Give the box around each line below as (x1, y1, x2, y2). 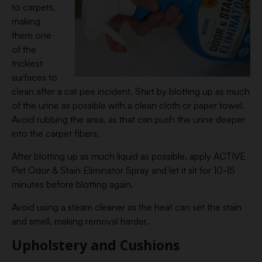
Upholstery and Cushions (12, 236, 180, 254)
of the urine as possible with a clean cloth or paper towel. (12, 99, 244, 111)
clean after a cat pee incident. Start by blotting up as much (12, 85, 250, 97)
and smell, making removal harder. (12, 215, 149, 227)
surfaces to (12, 71, 57, 83)
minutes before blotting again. (12, 178, 133, 190)
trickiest (12, 57, 43, 69)
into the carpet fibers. (12, 127, 99, 139)
